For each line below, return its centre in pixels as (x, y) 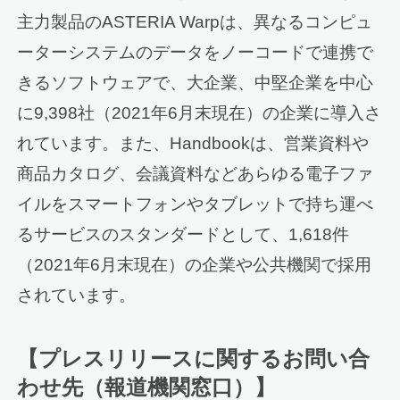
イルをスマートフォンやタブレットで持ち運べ (196, 204)
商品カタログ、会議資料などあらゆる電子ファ (196, 173)
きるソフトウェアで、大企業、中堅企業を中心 (196, 82)
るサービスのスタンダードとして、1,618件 (183, 234)
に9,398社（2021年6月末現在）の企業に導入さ (200, 112)
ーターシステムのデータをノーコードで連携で (196, 52)
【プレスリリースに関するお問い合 (194, 359)
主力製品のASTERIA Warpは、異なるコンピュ (195, 21)
